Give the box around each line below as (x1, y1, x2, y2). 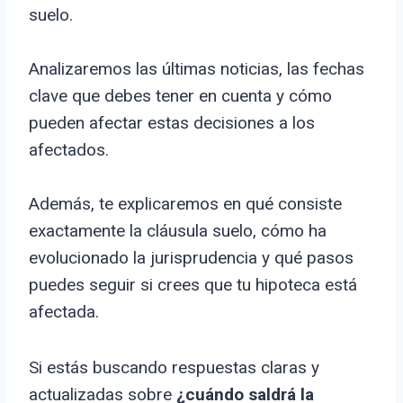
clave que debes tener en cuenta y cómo (29, 85, 332, 107)
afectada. (29, 301, 99, 323)
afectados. (29, 139, 109, 161)
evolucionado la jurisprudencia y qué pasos (29, 247, 354, 269)
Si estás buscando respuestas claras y (29, 357, 319, 379)
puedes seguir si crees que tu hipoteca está (29, 274, 357, 296)
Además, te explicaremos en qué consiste (29, 193, 342, 215)
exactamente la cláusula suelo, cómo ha (29, 220, 327, 242)
